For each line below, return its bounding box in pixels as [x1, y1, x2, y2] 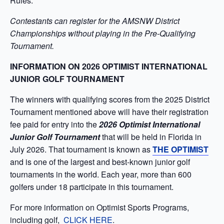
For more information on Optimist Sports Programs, [10, 201, 189, 213]
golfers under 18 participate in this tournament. [10, 180, 173, 192]
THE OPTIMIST [152, 143, 208, 155]
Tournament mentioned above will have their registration [10, 105, 208, 117]
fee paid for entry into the [10, 118, 99, 130]
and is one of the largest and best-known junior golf [10, 155, 190, 167]
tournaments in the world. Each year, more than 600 [10, 168, 191, 180]
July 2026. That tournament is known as [10, 143, 152, 155]
